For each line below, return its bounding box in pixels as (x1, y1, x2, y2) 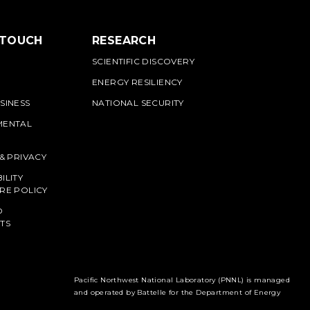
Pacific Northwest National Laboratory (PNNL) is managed (74, 275, 290, 284)
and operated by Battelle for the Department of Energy (74, 288, 281, 297)
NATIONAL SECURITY (92, 98, 184, 108)
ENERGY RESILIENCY (92, 77, 183, 87)
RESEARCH (92, 34, 156, 47)
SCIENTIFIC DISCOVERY (92, 56, 194, 66)
